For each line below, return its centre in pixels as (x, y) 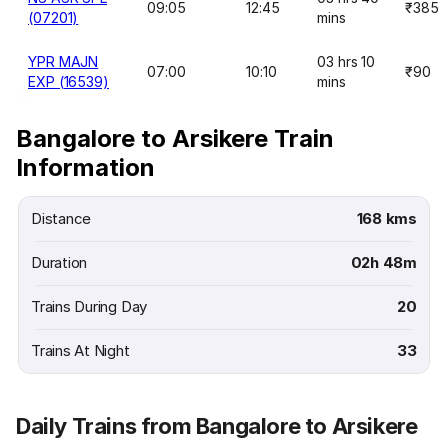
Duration (59, 262)
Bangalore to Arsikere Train (175, 138)
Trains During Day (89, 306)
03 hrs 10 (346, 61)
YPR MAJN (63, 61)
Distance (61, 218)
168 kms (386, 218)
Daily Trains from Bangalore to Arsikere (217, 426)
